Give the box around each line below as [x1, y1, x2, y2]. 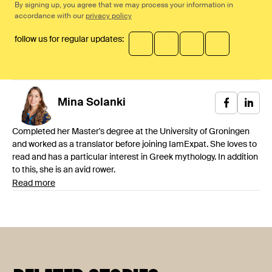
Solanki [86, 97, 126, 109]
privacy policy [86, 12, 132, 20]
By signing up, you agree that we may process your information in [15, 1, 233, 9]
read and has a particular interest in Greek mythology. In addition [12, 152, 258, 161]
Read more [12, 178, 55, 188]
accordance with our [15, 12, 86, 20]
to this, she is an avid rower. [12, 165, 115, 174]
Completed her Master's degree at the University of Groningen [12, 127, 250, 136]
